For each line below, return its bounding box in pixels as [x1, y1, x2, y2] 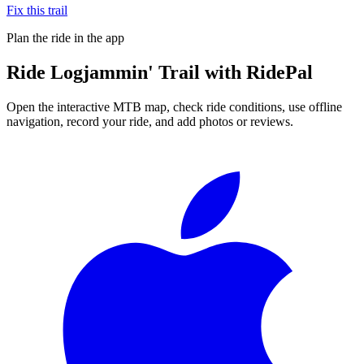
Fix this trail [6, 2, 67, 17]
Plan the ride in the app [6, 30, 124, 45]
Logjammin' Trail [50, 61, 200, 83]
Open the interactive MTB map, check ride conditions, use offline [6, 99, 342, 114]
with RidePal [200, 61, 313, 83]
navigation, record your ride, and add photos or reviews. [6, 114, 293, 128]
